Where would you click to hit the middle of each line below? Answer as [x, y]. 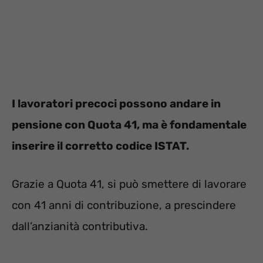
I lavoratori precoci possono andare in [116, 104]
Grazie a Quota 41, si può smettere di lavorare [129, 184]
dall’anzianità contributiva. [80, 226]
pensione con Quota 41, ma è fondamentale [129, 125]
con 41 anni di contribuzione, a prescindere [124, 205]
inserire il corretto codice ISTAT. [100, 146]
